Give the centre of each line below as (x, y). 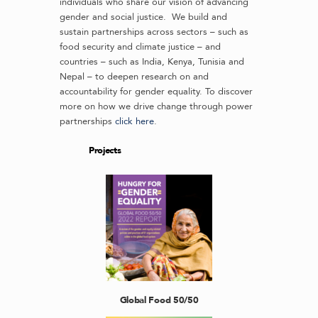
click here (135, 121)
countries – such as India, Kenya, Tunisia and (152, 62)
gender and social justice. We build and (143, 17)
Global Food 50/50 (159, 300)
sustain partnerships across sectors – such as (154, 32)
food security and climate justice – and (140, 47)
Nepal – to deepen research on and (134, 77)
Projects (105, 151)
